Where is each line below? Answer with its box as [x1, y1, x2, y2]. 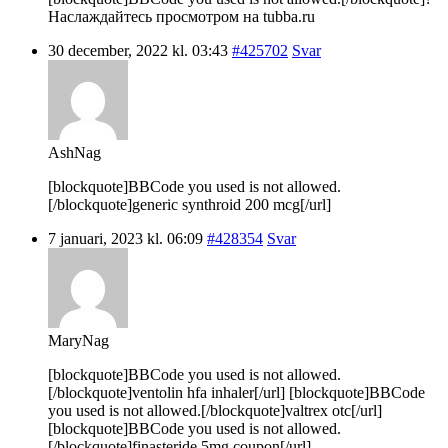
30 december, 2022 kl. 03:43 [48, 41, 228, 59]
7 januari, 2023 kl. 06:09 [48, 229, 203, 247]
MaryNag [48, 331, 109, 349]
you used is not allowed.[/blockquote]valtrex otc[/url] [48, 401, 382, 419]
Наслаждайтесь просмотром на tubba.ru [48, 7, 315, 25]
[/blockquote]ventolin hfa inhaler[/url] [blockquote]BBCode [48, 383, 425, 401]
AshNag [48, 143, 101, 161]
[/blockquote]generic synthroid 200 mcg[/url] [48, 195, 331, 213]
